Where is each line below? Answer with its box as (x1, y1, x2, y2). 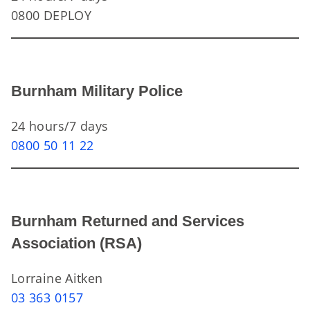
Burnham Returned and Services (11, 212, 244, 230)
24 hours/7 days (11, 118, 109, 134)
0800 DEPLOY (11, 7, 91, 24)
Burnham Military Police (11, 82, 183, 100)
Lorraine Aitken (11, 270, 103, 286)
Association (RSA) (11, 235, 142, 252)
